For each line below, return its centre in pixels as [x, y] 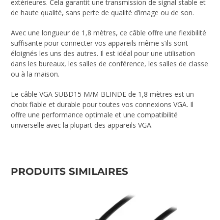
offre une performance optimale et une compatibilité [95, 115]
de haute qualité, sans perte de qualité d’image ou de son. [103, 13]
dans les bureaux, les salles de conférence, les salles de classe [110, 64]
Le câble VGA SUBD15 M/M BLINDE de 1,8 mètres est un [103, 94]
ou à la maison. [35, 74]
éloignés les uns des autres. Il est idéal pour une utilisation [103, 54]
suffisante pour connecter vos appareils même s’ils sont [100, 43]
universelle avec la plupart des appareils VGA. [82, 125]
